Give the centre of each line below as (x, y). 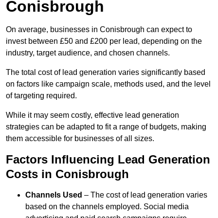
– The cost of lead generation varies (145, 195)
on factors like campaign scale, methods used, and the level (108, 84)
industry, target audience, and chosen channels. (88, 53)
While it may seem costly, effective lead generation (92, 115)
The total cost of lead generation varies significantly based (106, 73)
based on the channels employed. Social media (107, 207)
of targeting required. (41, 96)
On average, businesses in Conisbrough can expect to (99, 30)
